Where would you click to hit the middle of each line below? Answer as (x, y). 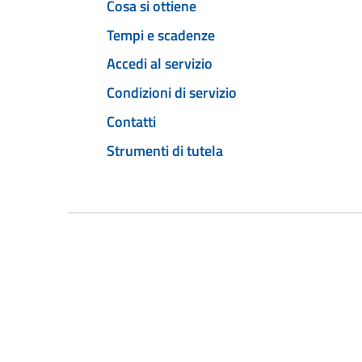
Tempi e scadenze (161, 35)
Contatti (131, 121)
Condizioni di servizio (172, 93)
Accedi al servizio (160, 64)
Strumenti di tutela (165, 150)
